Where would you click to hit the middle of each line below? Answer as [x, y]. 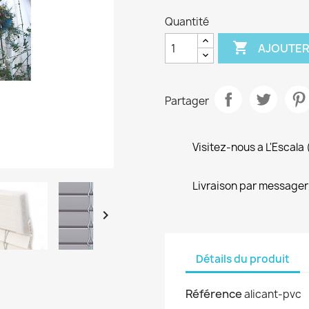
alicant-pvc [273, 294]
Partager [187, 101]
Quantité [187, 22]
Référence [214, 294]
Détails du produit [243, 259]
